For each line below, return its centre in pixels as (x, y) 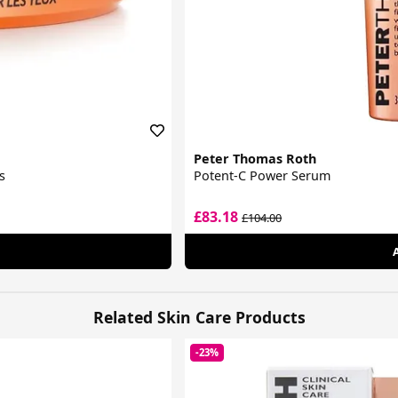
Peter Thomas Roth (255, 159)
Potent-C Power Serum (263, 176)
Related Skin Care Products (199, 317)
